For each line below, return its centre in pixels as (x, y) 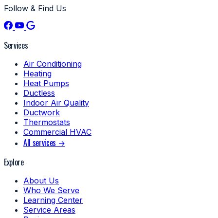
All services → (44, 143)
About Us (41, 181)
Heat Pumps (46, 83)
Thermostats (47, 122)
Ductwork (42, 113)
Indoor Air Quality (56, 103)
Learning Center (53, 200)
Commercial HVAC (57, 132)
